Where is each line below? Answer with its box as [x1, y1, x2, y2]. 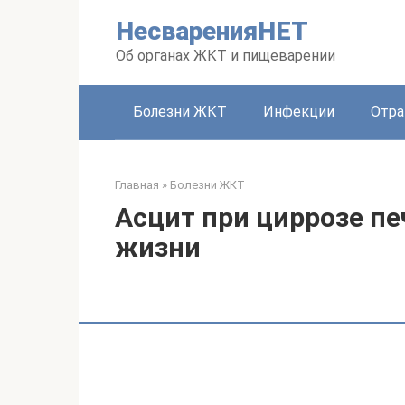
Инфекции [263, 103, 334, 120]
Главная [115, 178, 159, 192]
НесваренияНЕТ [116, 16, 308, 46]
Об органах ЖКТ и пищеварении [116, 47, 335, 64]
